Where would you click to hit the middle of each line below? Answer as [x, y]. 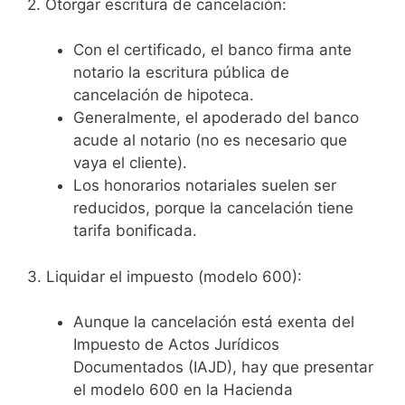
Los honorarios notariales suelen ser [205, 186]
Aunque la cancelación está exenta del [214, 322]
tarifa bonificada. [135, 231]
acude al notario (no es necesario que [210, 141]
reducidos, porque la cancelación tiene [213, 208]
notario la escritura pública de [181, 73]
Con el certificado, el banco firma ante [212, 50]
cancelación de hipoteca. [164, 95]
